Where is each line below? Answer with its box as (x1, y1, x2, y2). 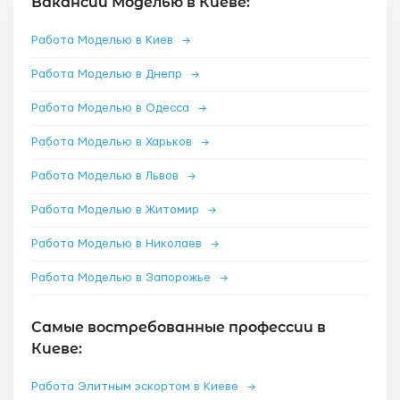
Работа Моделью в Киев (31, 34, 177, 46)
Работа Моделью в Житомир (31, 204, 203, 216)
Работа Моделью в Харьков (31, 136, 196, 148)
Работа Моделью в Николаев (31, 237, 205, 250)
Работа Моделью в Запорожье (31, 271, 214, 284)
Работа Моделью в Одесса (31, 102, 193, 114)
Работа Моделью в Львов (31, 170, 182, 182)
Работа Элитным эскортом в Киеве (31, 380, 242, 393)
